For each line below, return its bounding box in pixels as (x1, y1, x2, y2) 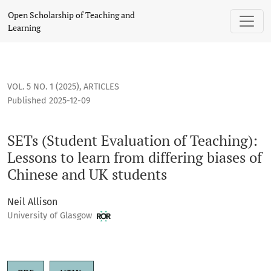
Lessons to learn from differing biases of (7, 148, 262, 168)
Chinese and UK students (7, 165, 167, 184)
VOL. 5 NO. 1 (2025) (7, 82, 79, 93)
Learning (8, 22, 41, 33)
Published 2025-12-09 (7, 96, 91, 106)
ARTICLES (83, 82, 119, 93)
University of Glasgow (7, 211, 94, 221)
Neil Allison (7, 196, 57, 208)
